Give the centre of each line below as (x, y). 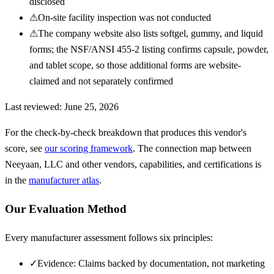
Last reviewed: (35, 107)
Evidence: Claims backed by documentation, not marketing (151, 263)
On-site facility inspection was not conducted (124, 18)
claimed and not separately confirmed (101, 81)
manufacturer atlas (64, 180)
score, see (24, 149)
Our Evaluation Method (66, 209)
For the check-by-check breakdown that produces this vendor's (126, 133)
